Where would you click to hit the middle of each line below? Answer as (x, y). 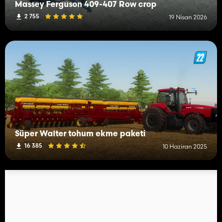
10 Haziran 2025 (185, 146)
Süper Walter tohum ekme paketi (80, 134)
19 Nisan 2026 (188, 17)
